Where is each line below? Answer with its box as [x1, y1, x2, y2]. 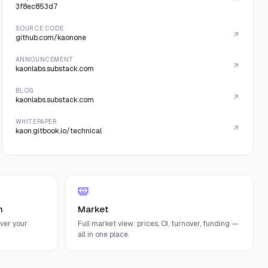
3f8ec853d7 [15, 2, 57, 11]
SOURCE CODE [15, 25, 64, 32]
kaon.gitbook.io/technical [15, 126, 102, 136]
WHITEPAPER [15, 118, 57, 126]
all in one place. [78, 230, 129, 239]
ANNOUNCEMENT [15, 56, 74, 63]
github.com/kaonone [15, 33, 86, 42]
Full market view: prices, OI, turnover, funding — [78, 219, 239, 229]
